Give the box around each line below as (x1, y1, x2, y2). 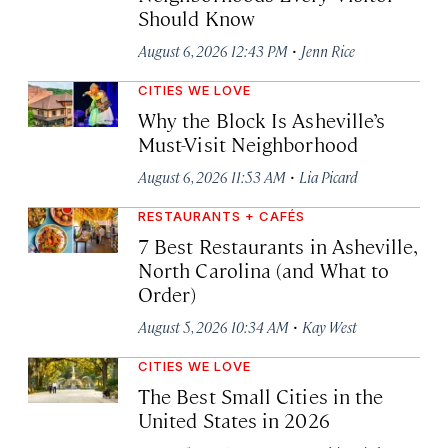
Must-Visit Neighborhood (138, 129, 358, 157)
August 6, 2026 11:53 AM (138, 166, 286, 186)
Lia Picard (299, 166, 358, 186)
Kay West (302, 316, 357, 336)
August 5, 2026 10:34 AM (138, 316, 289, 336)
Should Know (138, 3, 255, 31)
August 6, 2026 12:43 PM (138, 40, 288, 60)
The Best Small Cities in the (138, 381, 384, 409)
